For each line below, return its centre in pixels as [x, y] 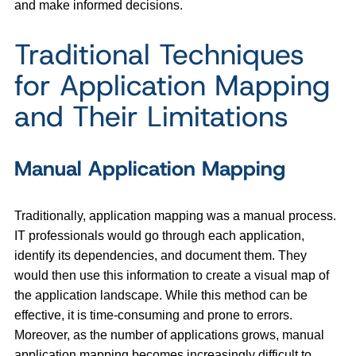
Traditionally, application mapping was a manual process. [175, 215]
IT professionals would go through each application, [159, 235]
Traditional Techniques [159, 54]
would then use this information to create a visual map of [172, 275]
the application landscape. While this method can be [161, 295]
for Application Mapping [172, 85]
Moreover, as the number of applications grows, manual [169, 335]
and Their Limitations [156, 116]
